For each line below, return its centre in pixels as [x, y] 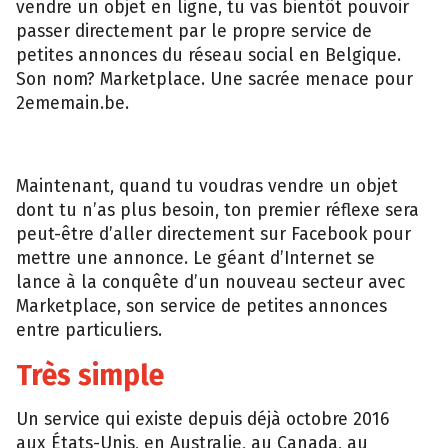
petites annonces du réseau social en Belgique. [208, 55]
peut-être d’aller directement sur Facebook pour [213, 235]
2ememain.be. [72, 103]
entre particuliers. [89, 331]
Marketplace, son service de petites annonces [201, 307]
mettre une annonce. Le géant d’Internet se [195, 259]
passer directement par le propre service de [194, 31]
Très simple [90, 375]
